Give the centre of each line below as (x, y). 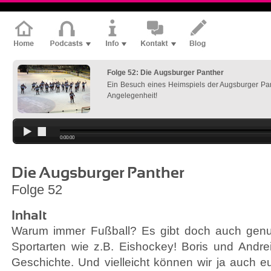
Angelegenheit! (132, 96)
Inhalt (29, 215)
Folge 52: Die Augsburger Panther (165, 73)
